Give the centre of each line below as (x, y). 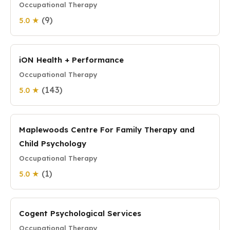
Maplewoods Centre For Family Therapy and (107, 130)
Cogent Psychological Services (80, 213)
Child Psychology (53, 143)
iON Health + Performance (71, 60)
